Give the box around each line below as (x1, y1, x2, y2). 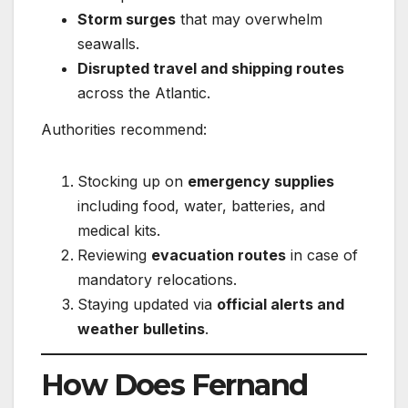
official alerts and (217, 294, 344, 313)
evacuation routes (151, 245, 286, 264)
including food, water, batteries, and (77, 196, 325, 215)
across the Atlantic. (77, 84, 210, 102)
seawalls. (77, 35, 139, 53)
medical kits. (77, 220, 160, 240)
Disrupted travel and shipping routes (77, 59, 344, 77)
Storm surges (77, 10, 176, 28)
